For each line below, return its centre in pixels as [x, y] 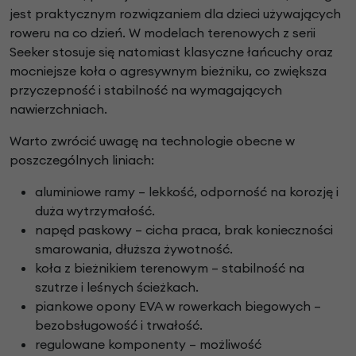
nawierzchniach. [58, 109]
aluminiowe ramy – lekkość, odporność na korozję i [187, 192]
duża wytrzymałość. [95, 211]
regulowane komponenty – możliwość [148, 344]
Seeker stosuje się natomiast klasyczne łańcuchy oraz [171, 52]
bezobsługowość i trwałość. [119, 325]
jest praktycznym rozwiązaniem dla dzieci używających [175, 14]
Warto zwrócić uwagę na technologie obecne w [152, 141]
